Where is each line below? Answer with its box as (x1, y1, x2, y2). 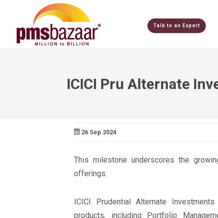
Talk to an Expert (153, 22, 200, 28)
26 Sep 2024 (80, 128, 116, 136)
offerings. (74, 169, 107, 178)
